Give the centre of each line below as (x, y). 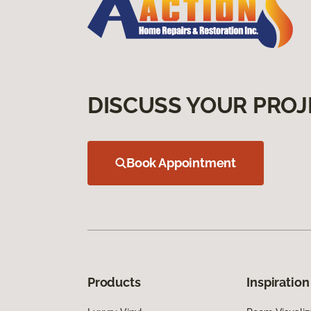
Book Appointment (182, 162)
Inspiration (278, 282)
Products (114, 282)
